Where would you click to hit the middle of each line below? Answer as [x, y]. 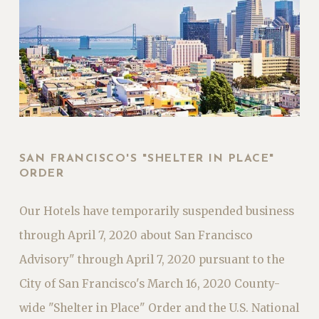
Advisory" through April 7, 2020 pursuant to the [152, 260]
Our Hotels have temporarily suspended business [156, 211]
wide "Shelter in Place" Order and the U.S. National [159, 308]
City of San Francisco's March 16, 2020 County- [149, 284]
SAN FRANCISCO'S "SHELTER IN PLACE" [147, 159]
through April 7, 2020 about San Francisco [136, 236]
